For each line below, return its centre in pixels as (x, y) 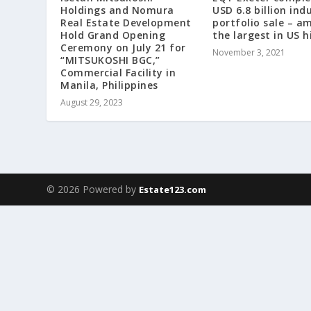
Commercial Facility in (118, 72)
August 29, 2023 (92, 102)
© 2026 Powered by (93, 190)
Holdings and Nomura (117, 10)
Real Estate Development (126, 22)
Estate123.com (173, 190)
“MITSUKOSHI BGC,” (110, 60)
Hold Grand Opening (113, 35)
